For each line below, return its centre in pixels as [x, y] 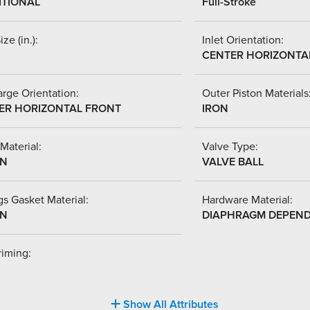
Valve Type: [230, 146]
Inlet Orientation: [243, 40]
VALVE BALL [233, 162]
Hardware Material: [247, 200]
